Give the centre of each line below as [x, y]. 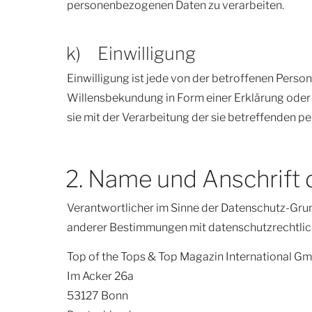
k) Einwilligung [131, 54]
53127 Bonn [97, 296]
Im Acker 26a [100, 276]
